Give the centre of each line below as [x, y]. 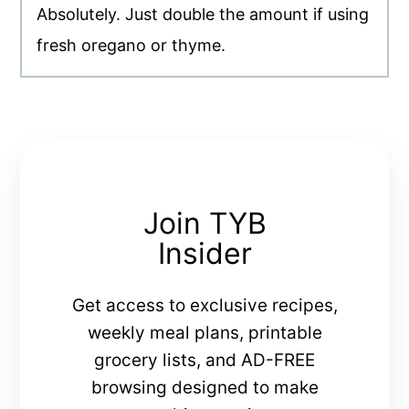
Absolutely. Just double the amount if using [203, 15]
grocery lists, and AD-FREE [204, 361]
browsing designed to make [204, 388]
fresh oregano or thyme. [131, 46]
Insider [204, 254]
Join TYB [204, 224]
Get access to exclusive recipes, [204, 306]
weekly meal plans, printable [204, 333]
